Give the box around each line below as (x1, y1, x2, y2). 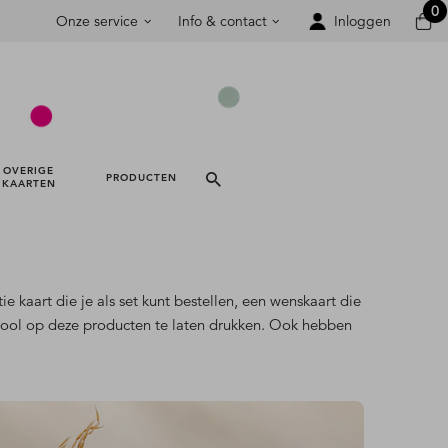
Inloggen (334, 12, 391, 30)
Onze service (56, 12, 139, 30)
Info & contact (177, 12, 267, 30)
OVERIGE (3, 164, 55, 178)
